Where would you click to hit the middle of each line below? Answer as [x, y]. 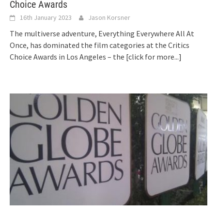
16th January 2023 [46, 17]
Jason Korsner [109, 17]
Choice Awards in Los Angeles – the [68, 56]
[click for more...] [154, 56]
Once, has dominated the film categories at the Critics [100, 45]
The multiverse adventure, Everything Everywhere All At [102, 33]
